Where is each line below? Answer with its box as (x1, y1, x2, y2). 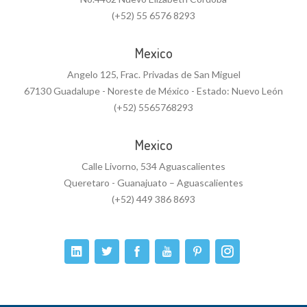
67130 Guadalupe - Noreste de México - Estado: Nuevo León (24, 85, 283, 97)
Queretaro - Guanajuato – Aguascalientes (64, 177, 243, 188)
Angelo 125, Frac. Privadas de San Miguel (66, 69, 241, 80)
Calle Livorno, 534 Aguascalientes (82, 160, 225, 172)
